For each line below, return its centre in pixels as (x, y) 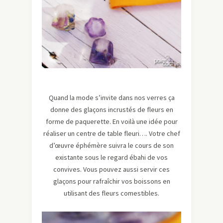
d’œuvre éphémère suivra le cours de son (111, 146)
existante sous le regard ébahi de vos (111, 158)
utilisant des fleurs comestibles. (111, 193)
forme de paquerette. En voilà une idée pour (111, 122)
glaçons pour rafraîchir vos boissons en (111, 181)
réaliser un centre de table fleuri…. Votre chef (111, 134)
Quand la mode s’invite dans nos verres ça (111, 98)
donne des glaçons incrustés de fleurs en (111, 110)
